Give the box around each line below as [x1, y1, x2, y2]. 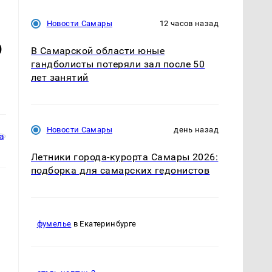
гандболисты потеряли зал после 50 [30, 58, 205, 70]
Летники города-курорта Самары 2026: [30, 151, 219, 163]
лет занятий [30, 71, 89, 83]
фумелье [36, 219, 72, 229]
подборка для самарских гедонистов [30, 164, 210, 176]
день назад [174, 124, 219, 134]
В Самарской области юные [30, 44, 165, 56]
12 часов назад [159, 18, 219, 28]
